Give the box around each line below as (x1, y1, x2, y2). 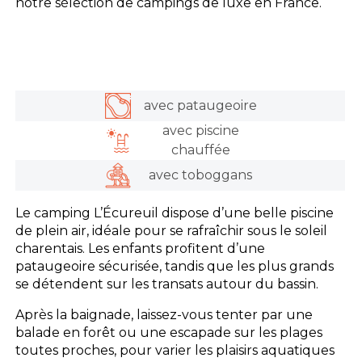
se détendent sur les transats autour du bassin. (15, 276, 319, 292)
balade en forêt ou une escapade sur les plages (15, 324, 323, 340)
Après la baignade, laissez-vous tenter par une (15, 306, 314, 322)
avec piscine (162, 122, 239, 138)
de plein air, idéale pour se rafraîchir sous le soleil (15, 222, 328, 238)
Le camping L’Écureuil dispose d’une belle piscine (15, 204, 335, 221)
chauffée (170, 141, 230, 158)
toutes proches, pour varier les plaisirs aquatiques (15, 342, 335, 358)
